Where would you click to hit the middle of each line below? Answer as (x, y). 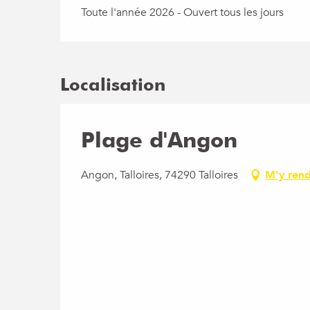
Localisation (113, 84)
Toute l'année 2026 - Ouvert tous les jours (183, 12)
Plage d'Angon (159, 139)
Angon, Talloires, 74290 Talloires (159, 175)
